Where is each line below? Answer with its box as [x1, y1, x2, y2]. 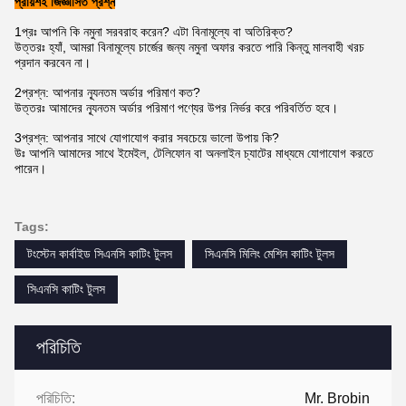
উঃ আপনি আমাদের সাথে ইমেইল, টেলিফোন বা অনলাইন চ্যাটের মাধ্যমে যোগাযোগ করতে [14, 146, 373, 161]
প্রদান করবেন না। [14, 55, 91, 71]
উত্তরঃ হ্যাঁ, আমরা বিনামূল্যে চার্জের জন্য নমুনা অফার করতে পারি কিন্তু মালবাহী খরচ [14, 40, 364, 55]
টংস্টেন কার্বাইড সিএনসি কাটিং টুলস [27, 246, 172, 262]
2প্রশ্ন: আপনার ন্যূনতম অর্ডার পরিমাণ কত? [14, 85, 200, 101]
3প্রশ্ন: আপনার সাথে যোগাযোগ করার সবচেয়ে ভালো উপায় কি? [14, 130, 279, 146]
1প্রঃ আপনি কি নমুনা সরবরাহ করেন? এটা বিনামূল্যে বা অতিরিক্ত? [14, 24, 293, 40]
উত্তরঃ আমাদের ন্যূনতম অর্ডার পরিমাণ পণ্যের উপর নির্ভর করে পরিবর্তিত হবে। [14, 101, 338, 116]
